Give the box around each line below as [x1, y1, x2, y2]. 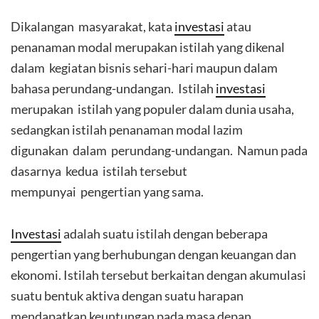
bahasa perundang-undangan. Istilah [11, 80, 216, 96]
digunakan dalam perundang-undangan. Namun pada [11, 142, 308, 158]
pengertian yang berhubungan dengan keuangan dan [11, 246, 296, 262]
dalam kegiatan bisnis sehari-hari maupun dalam [11, 60, 278, 75]
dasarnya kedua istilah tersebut [11, 163, 187, 179]
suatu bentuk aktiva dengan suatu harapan [11, 288, 244, 303]
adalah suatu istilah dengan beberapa [61, 226, 268, 241]
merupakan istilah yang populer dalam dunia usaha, [11, 101, 294, 117]
